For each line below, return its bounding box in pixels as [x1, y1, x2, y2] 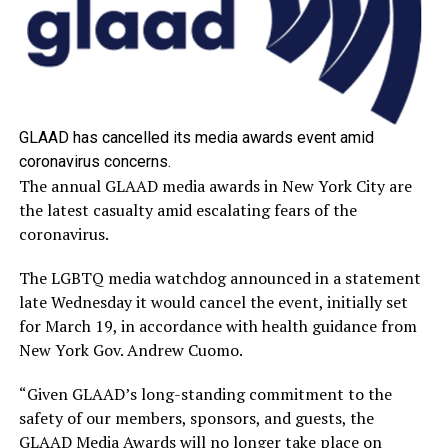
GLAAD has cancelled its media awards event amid [18, 128, 374, 148]
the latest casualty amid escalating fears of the [18, 199, 357, 222]
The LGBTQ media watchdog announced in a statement [18, 267, 421, 290]
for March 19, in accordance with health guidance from [18, 315, 417, 338]
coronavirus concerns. [18, 152, 171, 172]
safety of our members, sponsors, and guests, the [18, 407, 374, 430]
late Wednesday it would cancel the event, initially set [18, 291, 408, 314]
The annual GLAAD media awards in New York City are [18, 175, 412, 198]
